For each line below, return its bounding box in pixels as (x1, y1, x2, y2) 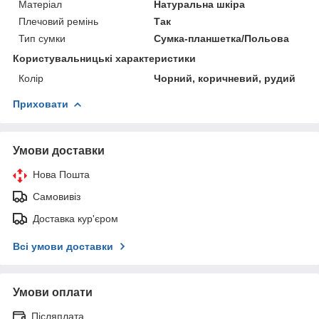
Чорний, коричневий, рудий (154, 73, 296, 84)
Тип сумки (19, 33, 66, 44)
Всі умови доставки (13, 241, 113, 252)
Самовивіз (33, 191, 80, 202)
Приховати (13, 98, 68, 110)
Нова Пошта (33, 169, 90, 180)
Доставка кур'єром (33, 213, 118, 224)
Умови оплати (13, 286, 93, 298)
